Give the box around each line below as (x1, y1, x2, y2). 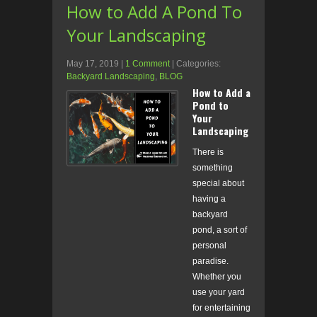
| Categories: (172, 59, 221, 69)
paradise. (192, 256, 229, 267)
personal (192, 241, 226, 251)
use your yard (192, 287, 245, 298)
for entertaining (192, 303, 250, 313)
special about (192, 178, 244, 189)
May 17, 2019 (67, 59, 119, 69)
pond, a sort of (192, 225, 247, 236)
